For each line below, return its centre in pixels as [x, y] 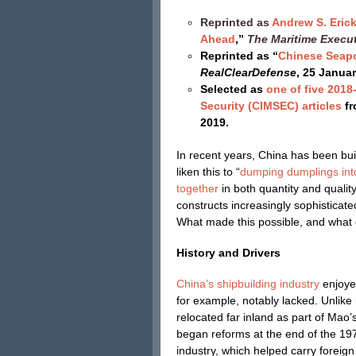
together [197, 188]
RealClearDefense [248, 72]
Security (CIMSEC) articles [271, 106]
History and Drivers [228, 253]
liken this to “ [208, 172]
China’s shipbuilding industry [248, 284]
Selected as [233, 89]
